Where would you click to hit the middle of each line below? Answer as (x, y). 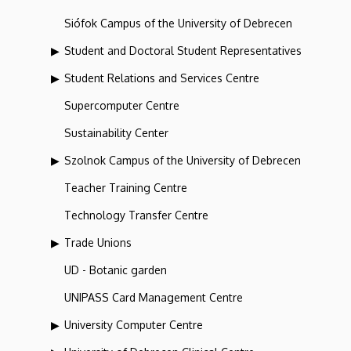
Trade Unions (98, 242)
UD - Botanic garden (116, 270)
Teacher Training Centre (126, 187)
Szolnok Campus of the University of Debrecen (183, 160)
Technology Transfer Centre (136, 215)
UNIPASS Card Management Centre (154, 297)
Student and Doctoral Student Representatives (183, 50)
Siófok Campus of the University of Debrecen (178, 23)
